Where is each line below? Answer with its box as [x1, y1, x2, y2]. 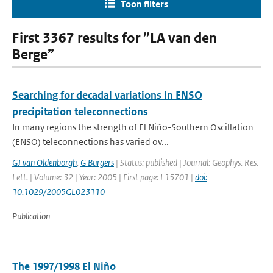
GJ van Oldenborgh [12, 157, 77, 168]
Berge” [12, 46, 54, 63]
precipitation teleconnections [12, 105, 148, 118]
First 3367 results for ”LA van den [12, 30, 217, 46]
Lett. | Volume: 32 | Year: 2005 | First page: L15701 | [12, 171, 195, 183]
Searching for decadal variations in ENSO [12, 88, 202, 102]
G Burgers [80, 157, 114, 168]
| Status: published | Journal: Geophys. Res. [114, 157, 258, 168]
